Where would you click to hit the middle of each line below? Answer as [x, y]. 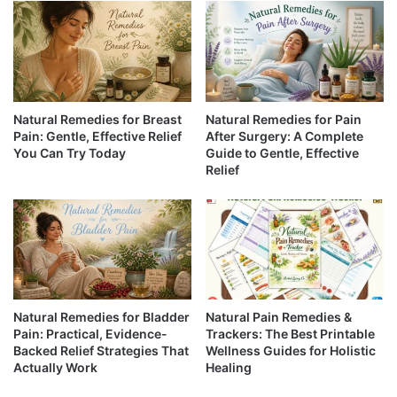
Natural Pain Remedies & [279, 317]
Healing [229, 368]
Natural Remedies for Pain [284, 119]
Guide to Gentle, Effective [282, 152]
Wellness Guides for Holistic [291, 351]
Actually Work [55, 368]
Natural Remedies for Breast [97, 119]
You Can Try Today [70, 152]
